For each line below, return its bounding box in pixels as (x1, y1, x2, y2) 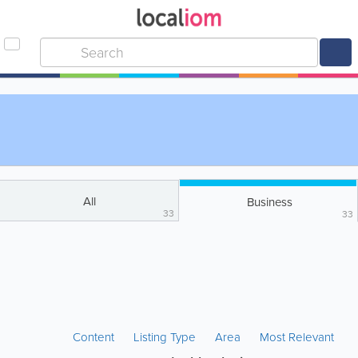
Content (73, 328, 117, 346)
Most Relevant (260, 328, 334, 346)
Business (247, 193, 292, 211)
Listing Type (133, 328, 199, 346)
